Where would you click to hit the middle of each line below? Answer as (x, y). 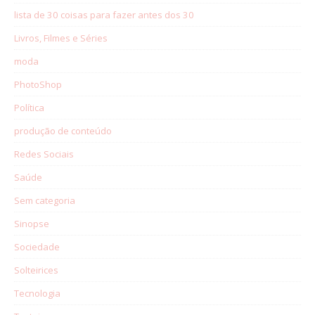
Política (29, 107)
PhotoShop (38, 84)
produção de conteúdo (63, 130)
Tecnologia (37, 293)
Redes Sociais (44, 154)
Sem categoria (45, 200)
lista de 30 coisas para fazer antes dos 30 (104, 14)
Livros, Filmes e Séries (61, 38)
